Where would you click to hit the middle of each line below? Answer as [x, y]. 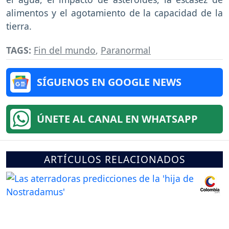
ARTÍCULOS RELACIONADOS [114, 159]
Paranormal [126, 50]
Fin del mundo [65, 50]
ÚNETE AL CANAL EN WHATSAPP [117, 119]
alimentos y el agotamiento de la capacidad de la [114, 13]
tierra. [19, 26]
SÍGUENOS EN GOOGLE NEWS [109, 82]
